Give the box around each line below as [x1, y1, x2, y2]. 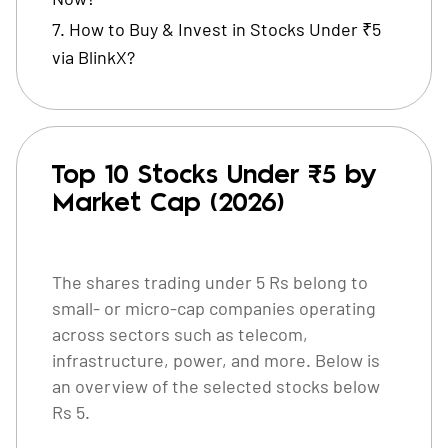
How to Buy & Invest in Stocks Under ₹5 [69, 18, 381, 40]
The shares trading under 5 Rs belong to [52, 271, 368, 293]
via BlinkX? [52, 46, 135, 68]
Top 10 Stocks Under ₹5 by [52, 163, 376, 188]
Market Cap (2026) [52, 191, 284, 216]
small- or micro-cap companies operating [52, 297, 376, 319]
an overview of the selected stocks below [52, 375, 380, 397]
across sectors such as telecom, [52, 323, 308, 345]
